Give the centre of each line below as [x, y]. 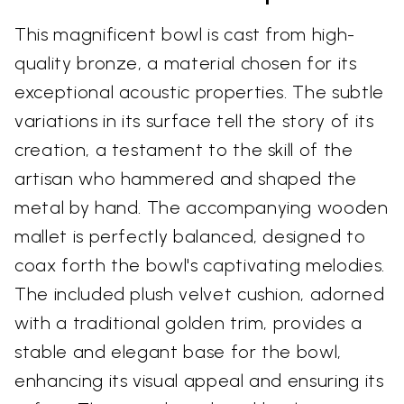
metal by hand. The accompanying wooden [202, 208]
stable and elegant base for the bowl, [179, 352]
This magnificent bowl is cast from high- [185, 35]
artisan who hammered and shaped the [186, 179]
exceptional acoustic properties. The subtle [199, 92]
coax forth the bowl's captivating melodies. [200, 266]
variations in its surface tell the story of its [194, 121]
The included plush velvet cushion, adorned [200, 294]
